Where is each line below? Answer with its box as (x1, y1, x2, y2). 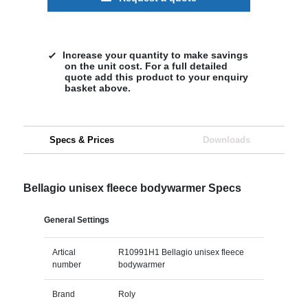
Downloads (202, 134, 250, 145)
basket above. (64, 82, 131, 93)
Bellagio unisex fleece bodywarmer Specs (23, 181, 241, 194)
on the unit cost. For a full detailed (64, 60, 228, 71)
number (52, 259, 81, 269)
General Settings (43, 214, 109, 225)
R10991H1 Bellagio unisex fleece (118, 247, 244, 257)
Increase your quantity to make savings (62, 49, 248, 60)
